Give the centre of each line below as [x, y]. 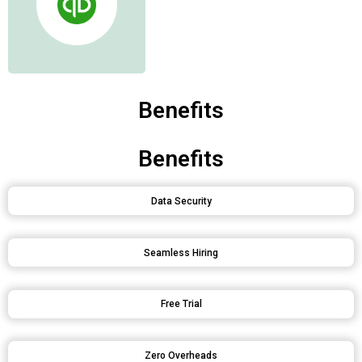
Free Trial [181, 304]
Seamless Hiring [181, 253]
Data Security [181, 201]
